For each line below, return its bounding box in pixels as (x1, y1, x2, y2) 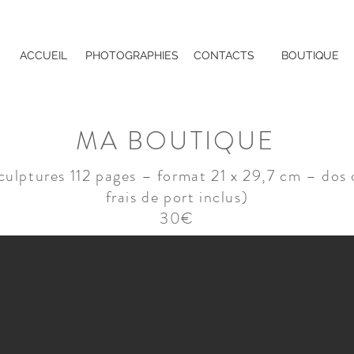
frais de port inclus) (105, 186, 249, 209)
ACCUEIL (20, 49, 67, 62)
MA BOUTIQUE (76, 122, 276, 159)
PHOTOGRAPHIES (85, 49, 179, 62)
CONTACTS (193, 49, 254, 62)
